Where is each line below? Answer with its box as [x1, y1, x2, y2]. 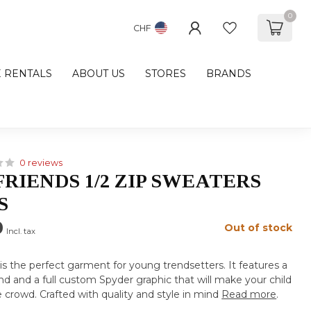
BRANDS [206, 67, 251, 80]
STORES [145, 67, 186, 80]
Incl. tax [6, 226, 36, 236]
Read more [221, 288, 277, 301]
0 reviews [19, 158, 63, 168]
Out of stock [224, 221, 292, 234]
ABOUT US [72, 67, 125, 80]
